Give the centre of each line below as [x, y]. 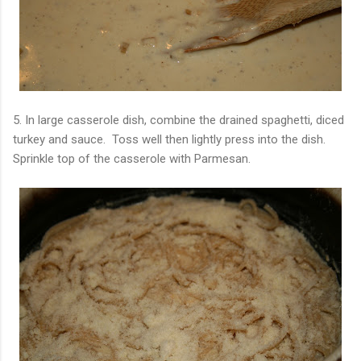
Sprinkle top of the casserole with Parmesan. [132, 158]
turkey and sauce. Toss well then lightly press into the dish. [169, 139]
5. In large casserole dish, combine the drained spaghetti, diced [178, 120]
